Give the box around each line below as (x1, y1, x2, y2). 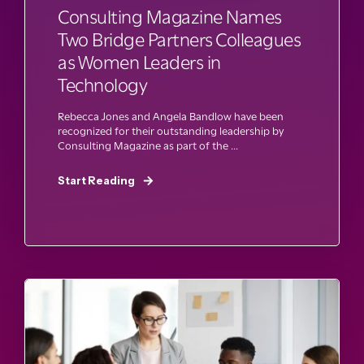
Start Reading (58, 173, 135, 187)
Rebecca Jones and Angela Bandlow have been (58, 109, 284, 123)
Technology (58, 73, 147, 97)
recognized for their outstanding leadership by (58, 123, 284, 137)
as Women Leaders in (58, 50, 221, 74)
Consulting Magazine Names (58, 5, 282, 28)
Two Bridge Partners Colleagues (58, 28, 301, 51)
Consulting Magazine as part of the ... (58, 138, 238, 152)
